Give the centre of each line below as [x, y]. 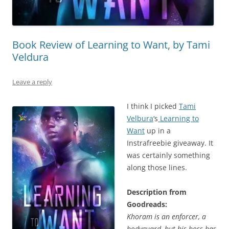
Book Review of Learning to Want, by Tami [111, 45]
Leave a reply [32, 82]
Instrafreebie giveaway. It [170, 143]
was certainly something [168, 155]
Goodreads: [147, 204]
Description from [157, 192]
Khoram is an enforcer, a [166, 217]
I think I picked [153, 106]
